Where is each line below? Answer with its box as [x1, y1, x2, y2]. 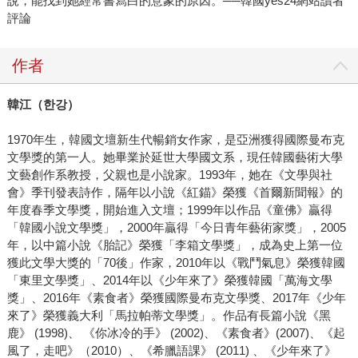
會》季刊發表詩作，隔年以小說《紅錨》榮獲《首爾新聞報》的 [6, 185, 343, 199]
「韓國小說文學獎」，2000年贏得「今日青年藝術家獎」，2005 [6, 220, 346, 234]
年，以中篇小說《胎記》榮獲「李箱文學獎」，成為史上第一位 [6, 237, 343, 252]
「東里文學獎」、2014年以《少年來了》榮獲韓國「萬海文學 [6, 272, 332, 287]
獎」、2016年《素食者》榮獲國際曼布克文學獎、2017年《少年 [6, 290, 346, 304]
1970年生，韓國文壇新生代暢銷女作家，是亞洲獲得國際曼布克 [6, 132, 344, 146]
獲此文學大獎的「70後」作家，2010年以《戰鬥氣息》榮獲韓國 [6, 255, 345, 269]
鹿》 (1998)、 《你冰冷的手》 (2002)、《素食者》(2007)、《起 [6, 325, 345, 340]
